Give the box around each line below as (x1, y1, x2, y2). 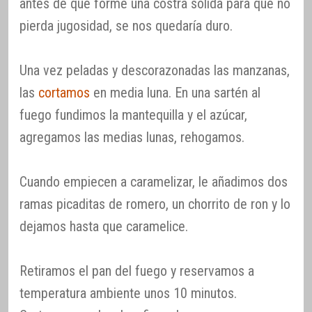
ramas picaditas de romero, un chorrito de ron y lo (19, 195, 290, 212)
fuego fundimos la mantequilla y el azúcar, (19, 106, 247, 123)
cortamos (38, 84, 90, 101)
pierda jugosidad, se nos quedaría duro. (19, 17, 233, 34)
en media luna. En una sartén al (90, 84, 260, 101)
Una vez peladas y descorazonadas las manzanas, (19, 61, 290, 79)
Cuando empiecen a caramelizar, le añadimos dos (19, 173, 288, 190)
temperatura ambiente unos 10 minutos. (19, 284, 237, 302)
